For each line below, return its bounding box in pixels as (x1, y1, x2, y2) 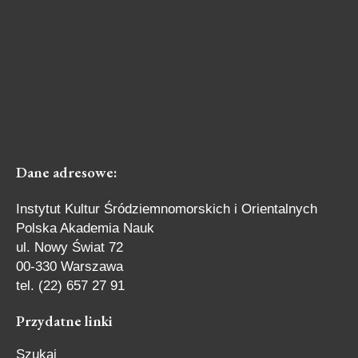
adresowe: (53, 162, 117, 182)
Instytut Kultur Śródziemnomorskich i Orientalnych (16, 201, 317, 217)
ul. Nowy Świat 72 (16, 240, 123, 255)
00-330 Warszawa (16, 259, 123, 274)
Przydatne (16, 311, 85, 331)
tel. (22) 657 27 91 (16, 278, 125, 293)
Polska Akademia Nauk (16, 221, 154, 236)
